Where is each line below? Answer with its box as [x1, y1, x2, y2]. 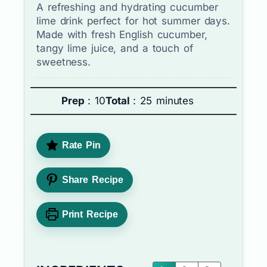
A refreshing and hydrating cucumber [36, 1, 218, 13]
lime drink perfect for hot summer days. [36, 15, 231, 27]
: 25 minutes [133, 95, 194, 107]
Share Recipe [58, 175, 123, 185]
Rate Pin [58, 140, 101, 150]
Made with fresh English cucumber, [36, 29, 207, 41]
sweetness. [36, 56, 91, 68]
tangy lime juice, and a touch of [36, 42, 193, 54]
